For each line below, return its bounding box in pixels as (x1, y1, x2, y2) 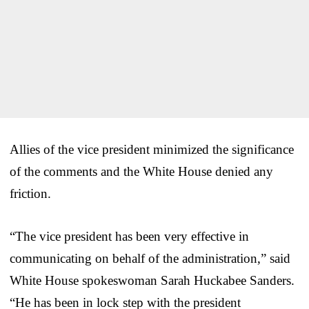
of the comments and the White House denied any (10, 163, 273, 179)
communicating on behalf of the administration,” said (10, 250, 290, 266)
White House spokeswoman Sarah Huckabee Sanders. (10, 272, 295, 288)
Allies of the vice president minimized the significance (10, 141, 294, 157)
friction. (10, 186, 51, 201)
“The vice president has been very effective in (10, 228, 249, 243)
